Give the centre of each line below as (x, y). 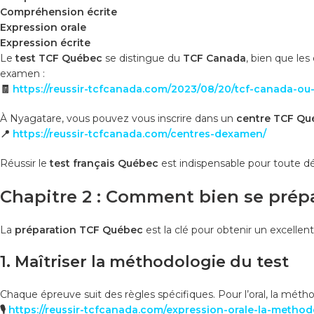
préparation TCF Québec (79, 230)
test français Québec (104, 163)
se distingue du (143, 58)
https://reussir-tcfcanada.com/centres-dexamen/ (139, 134)
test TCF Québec (59, 58)
